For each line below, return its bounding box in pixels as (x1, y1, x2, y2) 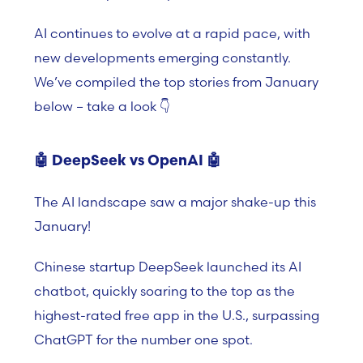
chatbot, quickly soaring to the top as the (34, 283, 295, 299)
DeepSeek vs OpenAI (52, 154, 203, 169)
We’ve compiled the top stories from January (34, 74, 318, 90)
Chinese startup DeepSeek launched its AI (34, 258, 301, 275)
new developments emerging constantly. (34, 49, 291, 66)
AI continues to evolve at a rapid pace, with (34, 25, 310, 41)
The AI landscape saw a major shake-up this (34, 194, 316, 210)
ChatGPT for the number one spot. (34, 331, 253, 348)
